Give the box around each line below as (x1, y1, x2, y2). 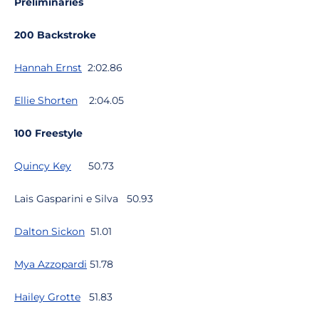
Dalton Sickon (14, 225, 85, 238)
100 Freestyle (14, 127, 83, 140)
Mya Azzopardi (14, 258, 87, 271)
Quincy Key (14, 159, 71, 172)
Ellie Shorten (14, 94, 78, 107)
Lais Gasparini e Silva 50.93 (14, 192, 153, 205)
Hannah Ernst (14, 61, 82, 74)
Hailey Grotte (14, 291, 80, 303)
